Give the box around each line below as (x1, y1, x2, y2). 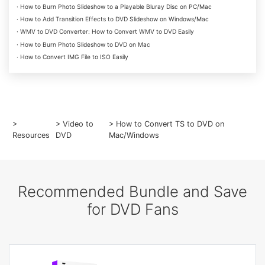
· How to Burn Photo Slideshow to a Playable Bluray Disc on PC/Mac (16, 2, 212, 10)
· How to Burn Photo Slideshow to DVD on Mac (16, 40, 150, 48)
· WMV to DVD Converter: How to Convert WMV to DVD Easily (16, 28, 194, 35)
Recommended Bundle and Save (18, 182, 247, 201)
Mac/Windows (108, 131, 159, 140)
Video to (62, 119, 93, 129)
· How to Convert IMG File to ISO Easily (16, 53, 128, 61)
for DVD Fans (86, 199, 179, 218)
